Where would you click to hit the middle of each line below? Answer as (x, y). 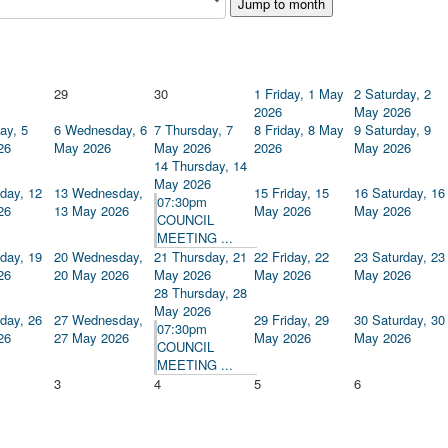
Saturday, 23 (408, 257)
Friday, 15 (300, 193)
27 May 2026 (91, 338)
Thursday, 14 (209, 166)
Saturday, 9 (398, 130)
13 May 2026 (91, 211)
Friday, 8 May (304, 130)
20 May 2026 (91, 275)
